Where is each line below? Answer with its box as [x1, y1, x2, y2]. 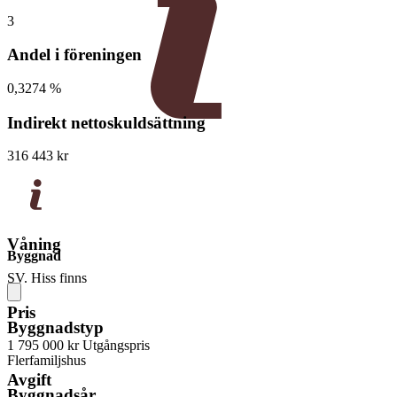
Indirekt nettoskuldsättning [7, 113, 206, 132]
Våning [7, 235, 61, 254]
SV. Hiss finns [7, 269, 87, 285]
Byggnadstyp [7, 317, 104, 337]
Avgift [7, 370, 51, 390]
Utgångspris [82, 338, 150, 354]
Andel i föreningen [7, 45, 142, 65]
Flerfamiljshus [7, 353, 86, 369]
